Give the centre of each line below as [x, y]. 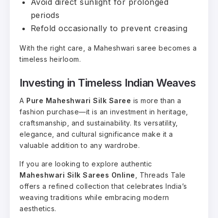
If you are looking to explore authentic [86, 163]
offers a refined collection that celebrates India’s [103, 186]
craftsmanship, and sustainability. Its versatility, [99, 123]
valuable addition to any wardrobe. [80, 145]
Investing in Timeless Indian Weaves [108, 82]
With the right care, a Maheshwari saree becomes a [108, 48]
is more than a [156, 100]
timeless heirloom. [50, 59]
